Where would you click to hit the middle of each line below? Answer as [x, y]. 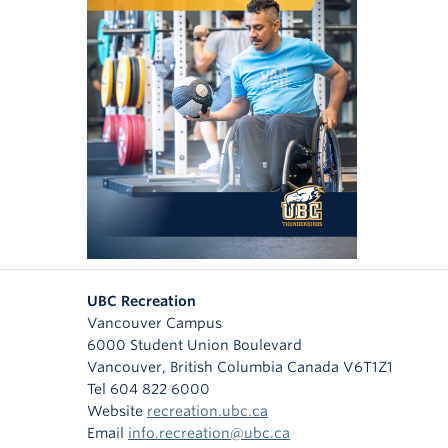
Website [117, 410]
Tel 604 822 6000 [148, 388]
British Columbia [226, 366]
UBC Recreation [141, 300]
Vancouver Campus [154, 322]
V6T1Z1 [368, 366]
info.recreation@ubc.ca [209, 432]
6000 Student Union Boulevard [194, 344]
